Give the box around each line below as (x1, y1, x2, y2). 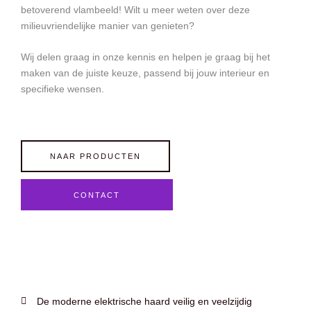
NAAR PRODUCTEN (50, 151, 141, 160)
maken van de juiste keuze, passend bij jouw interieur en (21, 67, 269, 78)
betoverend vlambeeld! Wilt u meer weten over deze (21, 4, 250, 15)
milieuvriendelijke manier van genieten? (21, 20, 194, 31)
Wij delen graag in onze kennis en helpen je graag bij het (21, 51, 270, 62)
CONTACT (74, 190, 120, 199)
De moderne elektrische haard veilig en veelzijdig (36, 296, 252, 307)
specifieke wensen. (21, 83, 104, 94)
